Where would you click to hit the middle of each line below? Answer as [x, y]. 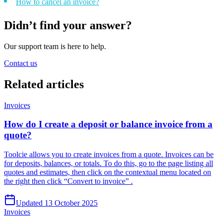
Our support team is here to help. [55, 46]
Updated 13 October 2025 [57, 203]
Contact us [21, 63]
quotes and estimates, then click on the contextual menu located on [108, 172]
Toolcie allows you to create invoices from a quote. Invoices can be [109, 155]
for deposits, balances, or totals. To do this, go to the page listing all [109, 164]
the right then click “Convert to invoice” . [68, 181]
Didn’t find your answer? [68, 25]
